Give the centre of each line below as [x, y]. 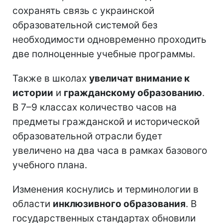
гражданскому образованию [133, 93]
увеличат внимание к [139, 78]
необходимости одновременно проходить [110, 39]
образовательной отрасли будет [87, 136]
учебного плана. [50, 165]
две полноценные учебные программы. [104, 54]
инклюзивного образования [119, 204]
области [33, 204]
